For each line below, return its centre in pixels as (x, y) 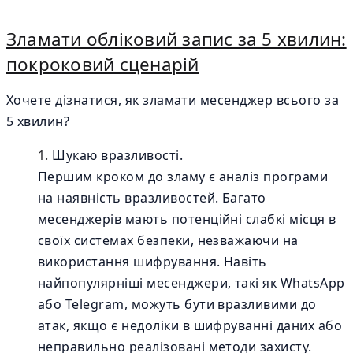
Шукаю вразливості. (118, 155)
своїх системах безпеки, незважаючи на (168, 240)
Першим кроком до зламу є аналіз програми (183, 176)
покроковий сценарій (103, 64)
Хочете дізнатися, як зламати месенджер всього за (173, 100)
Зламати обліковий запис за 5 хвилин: (176, 39)
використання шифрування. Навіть (152, 262)
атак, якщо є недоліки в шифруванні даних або (190, 325)
